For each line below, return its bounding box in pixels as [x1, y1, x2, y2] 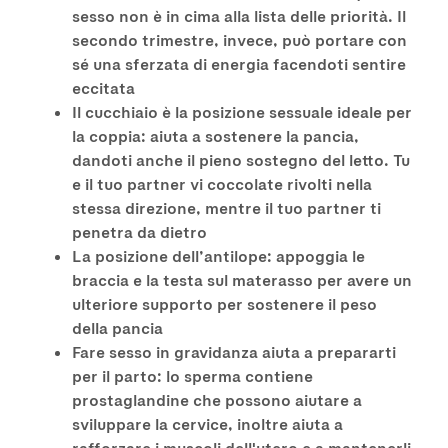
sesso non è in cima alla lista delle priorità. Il [72, 6, 406, 25]
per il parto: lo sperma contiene [72, 366, 313, 385]
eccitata [72, 78, 135, 97]
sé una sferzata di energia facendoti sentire [72, 54, 406, 73]
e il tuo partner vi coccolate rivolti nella [72, 174, 372, 193]
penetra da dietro [72, 222, 207, 241]
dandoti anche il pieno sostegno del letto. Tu [72, 150, 410, 169]
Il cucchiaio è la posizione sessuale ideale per [72, 102, 412, 121]
